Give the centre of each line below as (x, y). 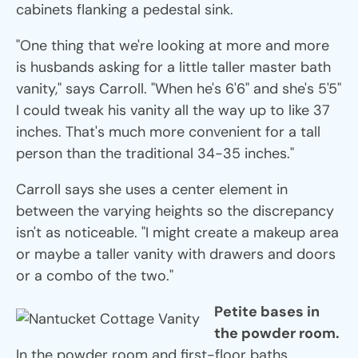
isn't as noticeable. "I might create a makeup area (177, 232)
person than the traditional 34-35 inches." (155, 153)
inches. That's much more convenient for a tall (168, 131)
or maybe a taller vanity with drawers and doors (176, 254)
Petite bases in (267, 311)
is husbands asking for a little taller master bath (173, 67)
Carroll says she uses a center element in (152, 189)
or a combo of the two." (95, 275)
